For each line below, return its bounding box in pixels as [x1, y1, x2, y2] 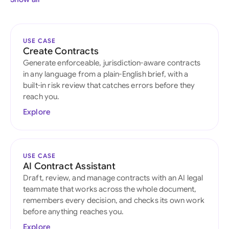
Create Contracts [23, 45, 99, 57]
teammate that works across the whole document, [23, 184, 197, 194]
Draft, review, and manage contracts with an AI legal [23, 173, 203, 182]
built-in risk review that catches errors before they [23, 80, 195, 90]
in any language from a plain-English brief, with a [23, 69, 189, 79]
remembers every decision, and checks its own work [23, 195, 204, 205]
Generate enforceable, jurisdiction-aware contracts [23, 58, 201, 67]
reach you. [23, 91, 60, 101]
